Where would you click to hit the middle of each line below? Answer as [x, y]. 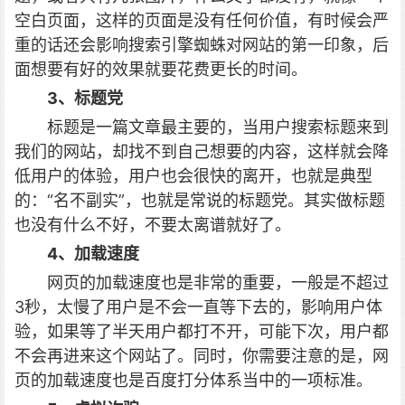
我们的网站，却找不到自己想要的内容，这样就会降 [202, 151]
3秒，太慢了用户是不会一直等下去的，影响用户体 [198, 307]
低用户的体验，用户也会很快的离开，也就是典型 [193, 176]
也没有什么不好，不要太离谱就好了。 [153, 225]
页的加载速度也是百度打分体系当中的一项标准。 [193, 380]
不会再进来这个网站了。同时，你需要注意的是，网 [202, 356]
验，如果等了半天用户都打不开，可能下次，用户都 [202, 331]
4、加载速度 [93, 254]
